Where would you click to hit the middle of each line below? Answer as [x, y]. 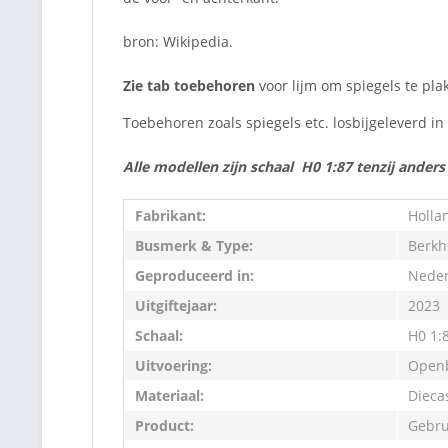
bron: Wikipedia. [178, 41]
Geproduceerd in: [194, 276]
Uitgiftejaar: [176, 306]
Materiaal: [169, 396]
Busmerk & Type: [194, 246]
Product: [164, 426]
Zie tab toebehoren [189, 85]
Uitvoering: [173, 366]
